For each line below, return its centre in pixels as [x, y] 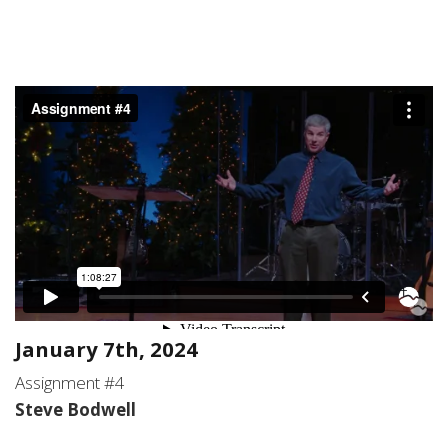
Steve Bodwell [77, 409]
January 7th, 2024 [106, 348]
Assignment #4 [70, 382]
